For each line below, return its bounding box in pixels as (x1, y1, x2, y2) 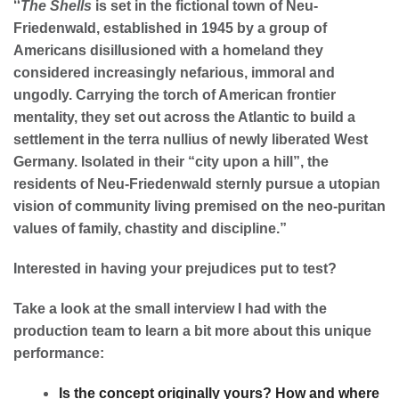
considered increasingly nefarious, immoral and (13, 64, 335, 80)
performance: (13, 345, 104, 361)
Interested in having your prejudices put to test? (13, 260, 337, 276)
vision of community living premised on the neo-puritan (13, 198, 386, 214)
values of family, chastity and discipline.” (13, 220, 287, 236)
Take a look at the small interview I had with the (13, 300, 327, 316)
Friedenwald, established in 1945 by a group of (13, 20, 327, 36)
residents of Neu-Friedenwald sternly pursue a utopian (13, 175, 380, 191)
